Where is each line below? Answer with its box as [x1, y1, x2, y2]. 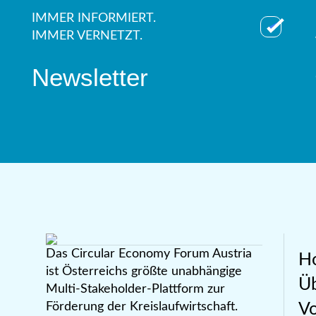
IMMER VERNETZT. [32, 30, 142, 43]
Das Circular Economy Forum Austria [46, 248, 252, 261]
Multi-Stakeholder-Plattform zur [46, 283, 225, 296]
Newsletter [32, 63, 148, 92]
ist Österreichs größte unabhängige [46, 265, 242, 279]
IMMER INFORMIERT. [32, 12, 156, 25]
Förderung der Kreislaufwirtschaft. [46, 300, 238, 314]
